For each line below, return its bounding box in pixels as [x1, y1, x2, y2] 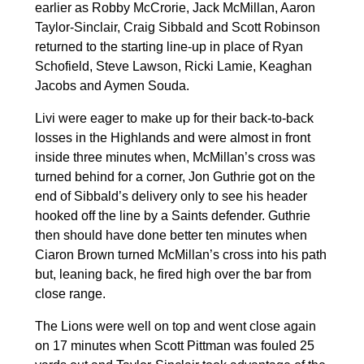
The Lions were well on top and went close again [34, 318, 316, 333]
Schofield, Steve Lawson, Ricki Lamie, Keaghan [34, 58, 312, 73]
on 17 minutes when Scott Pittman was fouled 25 [34, 338, 314, 353]
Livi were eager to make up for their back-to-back [34, 110, 314, 125]
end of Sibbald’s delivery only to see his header [34, 188, 307, 203]
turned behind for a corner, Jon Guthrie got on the [34, 169, 315, 184]
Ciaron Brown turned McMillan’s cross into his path [34, 247, 327, 262]
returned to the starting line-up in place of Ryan [34, 39, 303, 54]
